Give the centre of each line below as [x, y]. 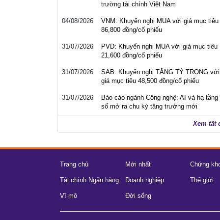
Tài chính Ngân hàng [89, 180]
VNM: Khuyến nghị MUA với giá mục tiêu [160, 21]
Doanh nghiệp [144, 180]
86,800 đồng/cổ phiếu [132, 30]
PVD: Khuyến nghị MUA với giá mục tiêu [159, 46]
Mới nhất [138, 164]
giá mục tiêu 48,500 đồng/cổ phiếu [150, 81]
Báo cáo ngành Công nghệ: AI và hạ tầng [160, 97]
